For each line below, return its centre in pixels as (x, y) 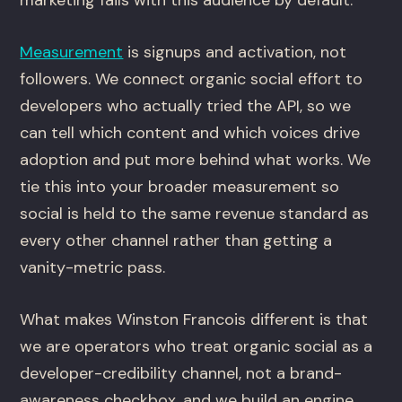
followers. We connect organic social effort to (192, 79)
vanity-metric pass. (93, 268)
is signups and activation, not (235, 52)
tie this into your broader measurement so (180, 187)
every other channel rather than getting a (176, 241)
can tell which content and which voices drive (190, 133)
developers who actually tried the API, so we (186, 106)
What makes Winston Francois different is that (194, 320)
